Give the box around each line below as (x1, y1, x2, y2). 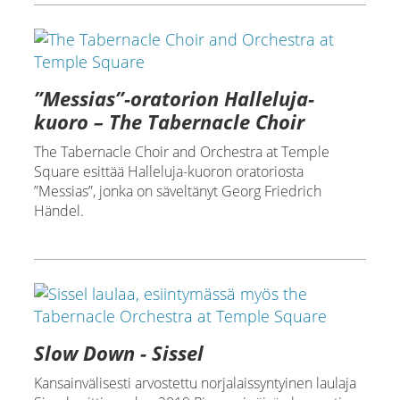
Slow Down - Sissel (33, 339, 204, 367)
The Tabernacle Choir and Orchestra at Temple (33, 142, 329, 162)
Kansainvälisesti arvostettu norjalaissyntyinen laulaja (33, 373, 356, 394)
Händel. (33, 201, 84, 221)
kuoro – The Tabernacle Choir (33, 108, 304, 136)
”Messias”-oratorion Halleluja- (33, 85, 314, 112)
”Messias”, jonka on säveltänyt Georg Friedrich (33, 181, 321, 202)
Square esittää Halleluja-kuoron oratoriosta (33, 162, 304, 182)
